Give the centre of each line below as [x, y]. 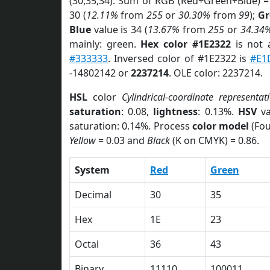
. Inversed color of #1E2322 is [179, 58]
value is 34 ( [119, 30]
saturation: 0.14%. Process [131, 126]
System [92, 170]
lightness [176, 111]
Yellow [83, 140]
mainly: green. [105, 44]
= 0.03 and [121, 140]
